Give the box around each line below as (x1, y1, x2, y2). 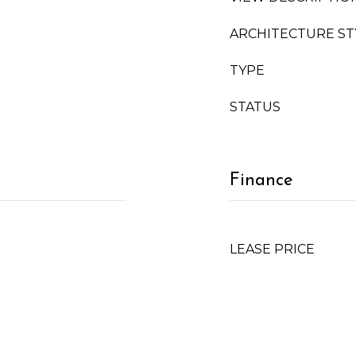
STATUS (230, 99, 281, 114)
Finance (230, 172, 293, 190)
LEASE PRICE (230, 242, 315, 257)
